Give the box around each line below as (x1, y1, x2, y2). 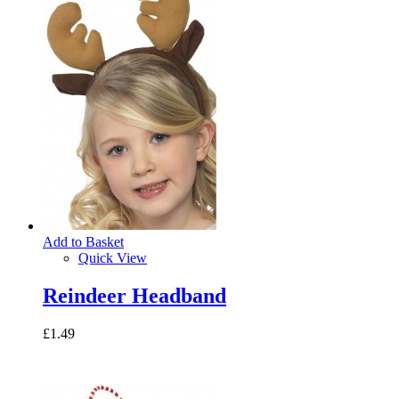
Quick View (78, 249, 147, 265)
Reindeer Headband (43, 283, 226, 307)
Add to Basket (43, 233, 124, 249)
